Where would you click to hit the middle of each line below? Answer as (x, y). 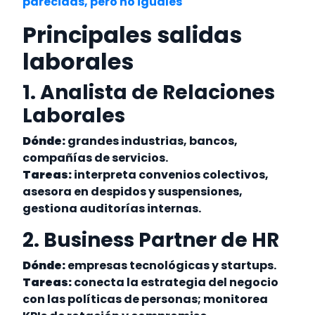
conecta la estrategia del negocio (175, 283)
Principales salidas (133, 35)
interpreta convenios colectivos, (171, 175)
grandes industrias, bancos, (152, 141)
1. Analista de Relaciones (149, 93)
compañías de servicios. (97, 158)
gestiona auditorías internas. (113, 209)
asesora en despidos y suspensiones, (133, 192)
